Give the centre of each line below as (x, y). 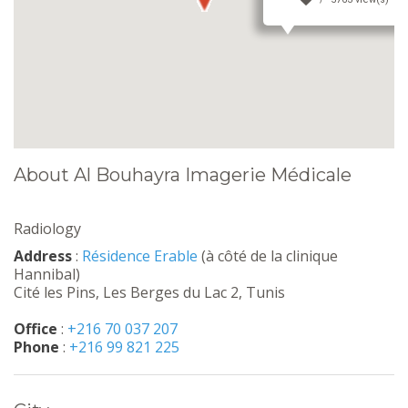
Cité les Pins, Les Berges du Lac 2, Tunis (149, 292)
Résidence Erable (140, 256)
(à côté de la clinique (268, 256)
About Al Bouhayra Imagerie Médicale (183, 175)
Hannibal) (47, 274)
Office (36, 329)
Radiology (47, 229)
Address (43, 256)
